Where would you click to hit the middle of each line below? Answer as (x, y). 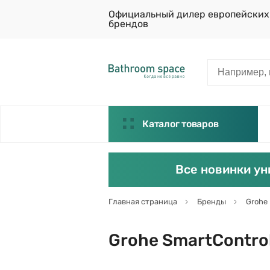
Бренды (212, 202)
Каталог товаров (181, 124)
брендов (128, 24)
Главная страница (143, 202)
